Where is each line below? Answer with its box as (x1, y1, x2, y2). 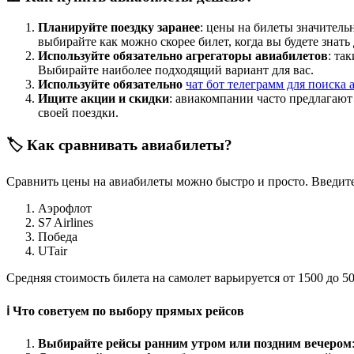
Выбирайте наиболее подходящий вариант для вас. (38, 62, 314, 77)
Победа (38, 230, 77, 244)
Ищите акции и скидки (38, 91, 169, 105)
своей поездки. (38, 105, 119, 119)
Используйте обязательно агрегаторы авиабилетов (38, 48, 328, 62)
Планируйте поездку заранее (38, 20, 200, 34)
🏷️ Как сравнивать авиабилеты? (6, 137, 232, 154)
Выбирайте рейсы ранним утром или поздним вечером (38, 336, 352, 350)
